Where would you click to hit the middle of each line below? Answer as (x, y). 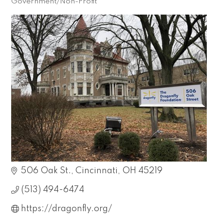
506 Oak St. (46, 171)
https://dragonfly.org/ (66, 209)
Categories (36, 8)
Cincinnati (97, 171)
